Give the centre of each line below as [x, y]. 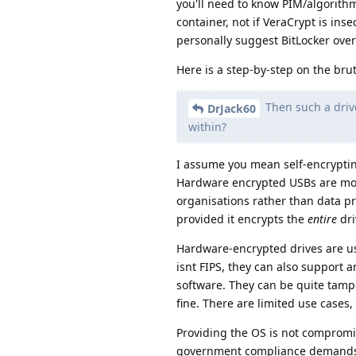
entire [322, 219]
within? [207, 127]
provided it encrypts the [242, 219]
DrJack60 [232, 109]
